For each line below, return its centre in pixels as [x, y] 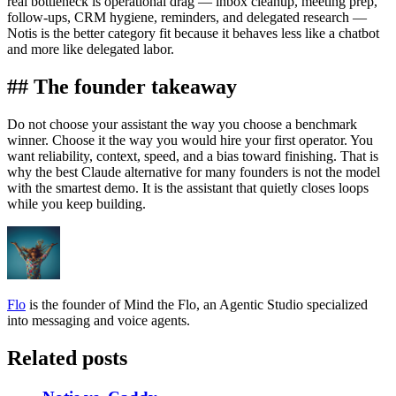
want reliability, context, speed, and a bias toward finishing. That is [193, 156]
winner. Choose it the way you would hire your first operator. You [190, 140]
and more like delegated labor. [91, 49]
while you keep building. [76, 203]
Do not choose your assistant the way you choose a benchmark [182, 124]
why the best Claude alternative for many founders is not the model [194, 171]
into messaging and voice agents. [99, 320]
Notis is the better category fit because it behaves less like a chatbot [193, 34]
